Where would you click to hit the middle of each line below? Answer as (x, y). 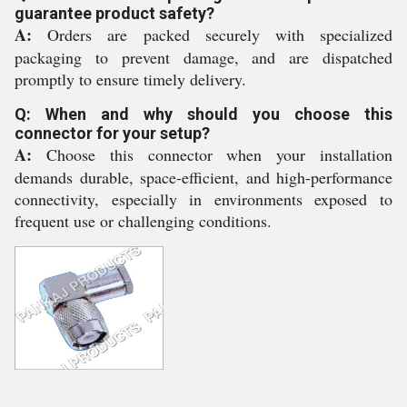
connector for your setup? (112, 133)
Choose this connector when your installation (212, 154)
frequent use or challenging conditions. (143, 221)
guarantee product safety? (114, 13)
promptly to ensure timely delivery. (130, 79)
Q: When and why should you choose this (203, 114)
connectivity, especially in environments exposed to (203, 199)
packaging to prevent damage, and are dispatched (203, 57)
